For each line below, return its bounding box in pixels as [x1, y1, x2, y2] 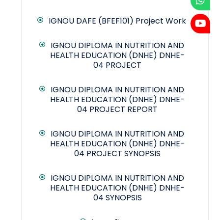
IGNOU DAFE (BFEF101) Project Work [49, 15, 186, 27]
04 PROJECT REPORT [77, 104, 158, 115]
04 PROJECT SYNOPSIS [74, 148, 161, 160]
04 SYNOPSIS [93, 192, 142, 204]
